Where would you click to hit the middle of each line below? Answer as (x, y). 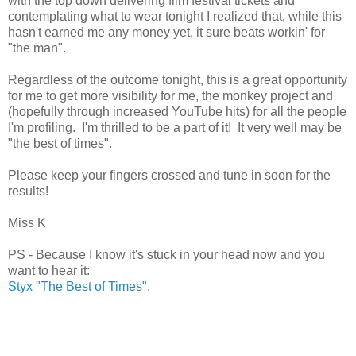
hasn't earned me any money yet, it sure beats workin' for (166, 33)
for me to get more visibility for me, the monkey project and (170, 96)
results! (28, 192)
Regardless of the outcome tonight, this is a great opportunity (178, 80)
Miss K (27, 223)
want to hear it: (49, 271)
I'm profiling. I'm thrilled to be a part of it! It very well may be (175, 128)
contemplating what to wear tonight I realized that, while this (175, 17)
